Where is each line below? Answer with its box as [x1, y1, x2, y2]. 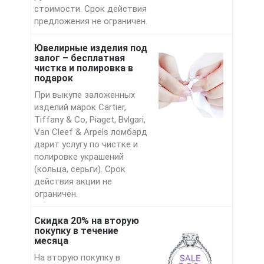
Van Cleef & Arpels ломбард [34, 127, 147, 138]
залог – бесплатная [34, 52, 125, 64]
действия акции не [34, 176, 112, 187]
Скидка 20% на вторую [34, 215, 139, 227]
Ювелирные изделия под [34, 42, 147, 54]
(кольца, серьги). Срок [34, 164, 126, 175]
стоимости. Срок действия [34, 4, 147, 15]
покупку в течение [34, 225, 118, 237]
